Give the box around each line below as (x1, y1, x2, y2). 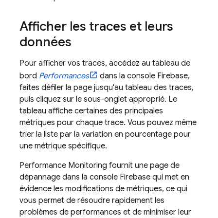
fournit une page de (107, 161, 180, 171)
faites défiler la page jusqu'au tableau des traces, (19, 83, 194, 93)
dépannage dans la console (19, 172, 120, 182)
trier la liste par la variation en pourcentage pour (19, 129, 191, 140)
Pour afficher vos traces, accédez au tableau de (19, 58, 190, 69)
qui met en (150, 172, 189, 182)
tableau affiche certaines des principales (19, 106, 163, 116)
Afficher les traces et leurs (19, 18, 173, 35)
